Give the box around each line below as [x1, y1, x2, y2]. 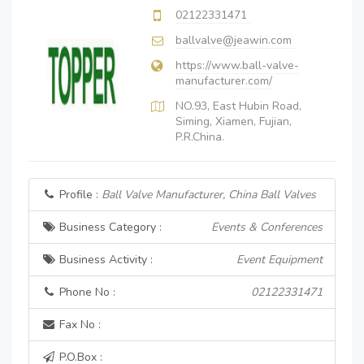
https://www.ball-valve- [175, 58, 299, 73]
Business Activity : [56, 252, 153, 267]
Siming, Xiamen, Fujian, [175, 114, 292, 129]
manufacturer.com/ [175, 73, 272, 89]
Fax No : [56, 317, 101, 332]
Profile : [56, 187, 102, 202]
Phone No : [56, 284, 115, 300]
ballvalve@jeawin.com [175, 32, 292, 48]
